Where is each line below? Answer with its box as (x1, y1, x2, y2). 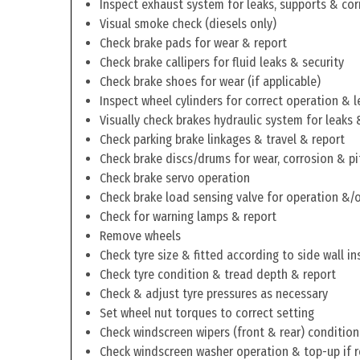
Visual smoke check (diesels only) (100, 16, 276, 31)
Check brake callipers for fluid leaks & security (100, 55, 344, 70)
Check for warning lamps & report (100, 209, 276, 224)
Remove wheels (100, 228, 181, 243)
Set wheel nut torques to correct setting (100, 305, 314, 321)
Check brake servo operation (100, 170, 250, 186)
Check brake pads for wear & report (100, 35, 287, 51)
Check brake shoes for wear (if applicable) (100, 74, 321, 89)
